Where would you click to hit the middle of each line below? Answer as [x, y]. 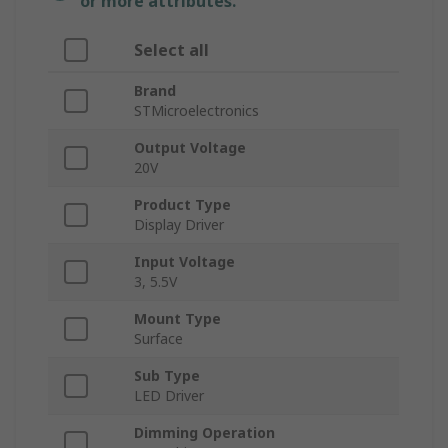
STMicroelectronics [196, 111]
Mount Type [177, 319]
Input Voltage [184, 262]
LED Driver [169, 396]
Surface [158, 339]
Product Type [182, 205]
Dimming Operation [204, 433]
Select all [171, 50]
